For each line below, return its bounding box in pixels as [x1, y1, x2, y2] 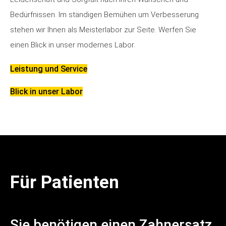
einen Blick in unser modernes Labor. [10, 40, 135, 50]
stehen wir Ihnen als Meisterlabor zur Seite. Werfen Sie [10, 25, 196, 35]
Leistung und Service [10, 64, 87, 74]
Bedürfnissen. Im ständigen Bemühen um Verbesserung [10, 10, 199, 20]
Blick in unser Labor [10, 87, 83, 97]
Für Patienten [10, 172, 119, 193]
